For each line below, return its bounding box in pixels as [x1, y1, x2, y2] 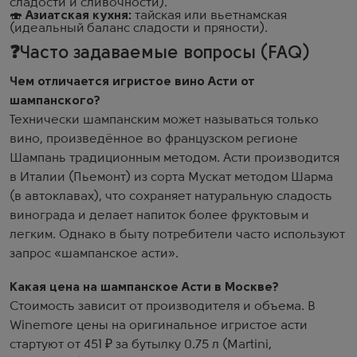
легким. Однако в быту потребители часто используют [10, 229, 345, 241]
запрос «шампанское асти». [10, 248, 178, 261]
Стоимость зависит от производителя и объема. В [10, 300, 316, 313]
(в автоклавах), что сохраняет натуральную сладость [10, 190, 332, 203]
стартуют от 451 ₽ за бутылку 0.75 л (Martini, [10, 339, 272, 351]
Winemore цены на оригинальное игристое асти [10, 320, 308, 332]
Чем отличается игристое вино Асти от [10, 76, 255, 88]
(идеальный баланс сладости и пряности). [10, 22, 268, 35]
